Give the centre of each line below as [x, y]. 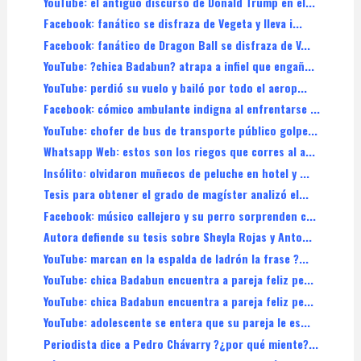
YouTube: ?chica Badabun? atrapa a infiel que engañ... [178, 66]
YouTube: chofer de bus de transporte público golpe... [180, 130]
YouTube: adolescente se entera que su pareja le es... [176, 322]
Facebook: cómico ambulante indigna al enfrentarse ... [181, 109]
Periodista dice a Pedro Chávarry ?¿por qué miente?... [180, 343]
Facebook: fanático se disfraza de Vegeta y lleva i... [172, 23]
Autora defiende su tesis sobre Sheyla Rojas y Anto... [177, 237]
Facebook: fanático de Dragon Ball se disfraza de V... [176, 44]
